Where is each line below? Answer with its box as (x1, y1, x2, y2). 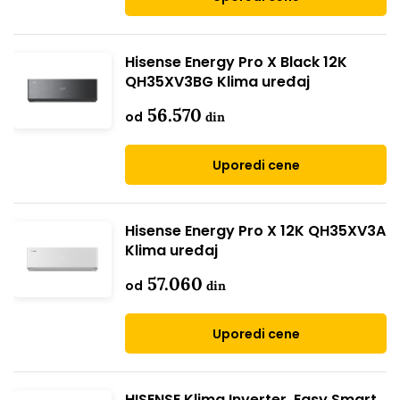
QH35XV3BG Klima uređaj (125, 71, 310, 92)
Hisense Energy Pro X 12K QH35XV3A (125, 221, 386, 241)
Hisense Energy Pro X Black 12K (125, 52, 347, 72)
